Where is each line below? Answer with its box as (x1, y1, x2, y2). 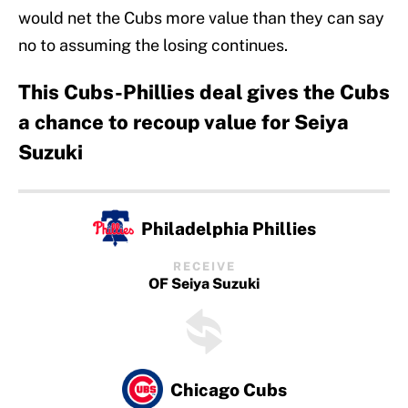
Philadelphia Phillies (140, 218, 316, 239)
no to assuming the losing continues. (18, 36, 288, 56)
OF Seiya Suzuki (148, 275, 260, 293)
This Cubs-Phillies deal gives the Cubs (18, 80, 390, 105)
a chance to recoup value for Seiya (18, 110, 349, 135)
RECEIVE (172, 260, 236, 274)
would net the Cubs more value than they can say (18, 8, 384, 28)
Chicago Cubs (169, 379, 287, 400)
